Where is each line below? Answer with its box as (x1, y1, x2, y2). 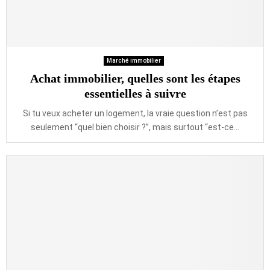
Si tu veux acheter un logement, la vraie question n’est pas (22, 108, 248, 118)
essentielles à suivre (84, 87, 186, 100)
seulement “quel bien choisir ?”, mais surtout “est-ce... (31, 122, 239, 132)
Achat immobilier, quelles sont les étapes (30, 72, 240, 85)
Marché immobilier (106, 57, 161, 64)
